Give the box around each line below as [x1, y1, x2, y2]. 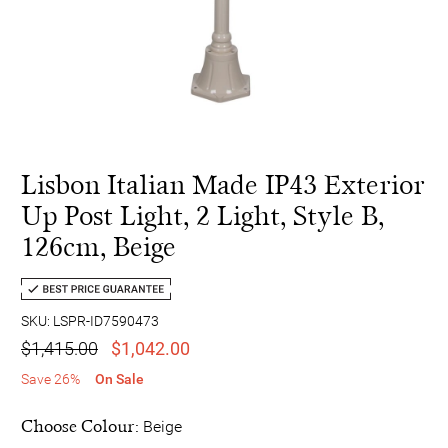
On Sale [95, 370, 144, 387]
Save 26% [21, 370, 80, 387]
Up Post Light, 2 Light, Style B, [21, 199, 384, 233]
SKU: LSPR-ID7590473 [21, 312, 159, 329]
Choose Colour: [21, 415, 143, 437]
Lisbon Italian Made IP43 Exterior [21, 168, 425, 202]
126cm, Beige [21, 230, 176, 264]
